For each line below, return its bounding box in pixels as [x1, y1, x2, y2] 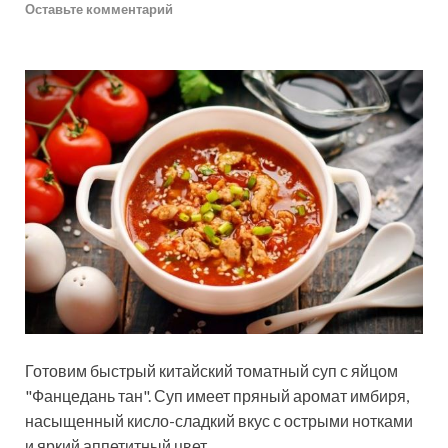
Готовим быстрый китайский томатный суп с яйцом [25, 361, 398, 381]
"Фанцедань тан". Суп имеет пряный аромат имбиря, [25, 386, 409, 406]
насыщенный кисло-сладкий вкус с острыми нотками [25, 411, 413, 431]
